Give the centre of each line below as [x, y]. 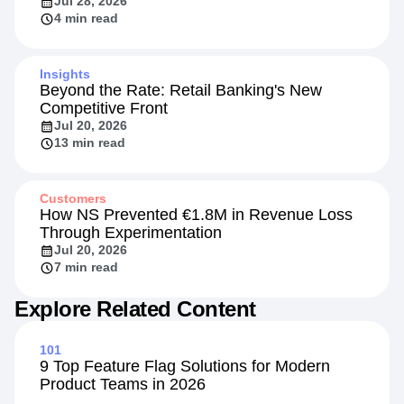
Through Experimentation [131, 233]
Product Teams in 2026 [123, 385]
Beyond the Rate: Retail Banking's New [181, 91]
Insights [65, 74]
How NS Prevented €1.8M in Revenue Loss [196, 215]
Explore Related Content [135, 309]
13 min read [90, 143]
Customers [73, 199]
